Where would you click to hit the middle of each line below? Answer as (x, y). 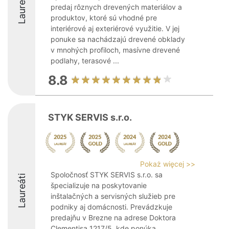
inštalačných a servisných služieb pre (113, 196)
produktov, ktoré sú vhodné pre (104, 18)
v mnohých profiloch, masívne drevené (115, 50)
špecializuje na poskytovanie (99, 185)
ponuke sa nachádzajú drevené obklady (118, 39)
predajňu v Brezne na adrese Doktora (113, 217)
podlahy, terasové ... (85, 61)
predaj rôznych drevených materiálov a (116, 7)
